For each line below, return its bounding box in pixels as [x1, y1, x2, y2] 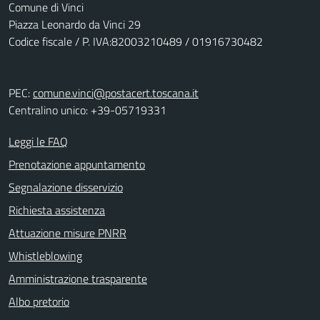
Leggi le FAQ [9, 133, 68, 150]
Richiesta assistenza [9, 201, 105, 219]
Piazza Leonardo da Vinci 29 [9, 16, 141, 33]
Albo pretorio [9, 293, 69, 310]
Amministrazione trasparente [9, 270, 147, 287]
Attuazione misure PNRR [9, 224, 126, 241]
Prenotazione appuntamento [9, 156, 145, 173]
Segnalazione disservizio [9, 179, 123, 196]
